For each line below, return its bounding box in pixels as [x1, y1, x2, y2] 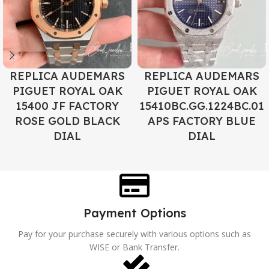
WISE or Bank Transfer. [89, 241, 180, 253]
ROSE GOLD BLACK [14, 114, 120, 128]
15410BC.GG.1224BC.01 [139, 99, 264, 113]
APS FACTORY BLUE [148, 114, 256, 128]
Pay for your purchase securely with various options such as [18, 228, 251, 240]
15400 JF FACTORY [16, 99, 119, 113]
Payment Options [83, 205, 186, 221]
